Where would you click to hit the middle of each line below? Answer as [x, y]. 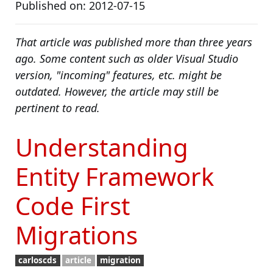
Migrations [76, 235]
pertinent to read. [58, 108]
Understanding [102, 147]
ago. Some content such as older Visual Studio [127, 58]
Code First [73, 206]
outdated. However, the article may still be [117, 91]
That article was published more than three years [134, 42]
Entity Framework [115, 176]
